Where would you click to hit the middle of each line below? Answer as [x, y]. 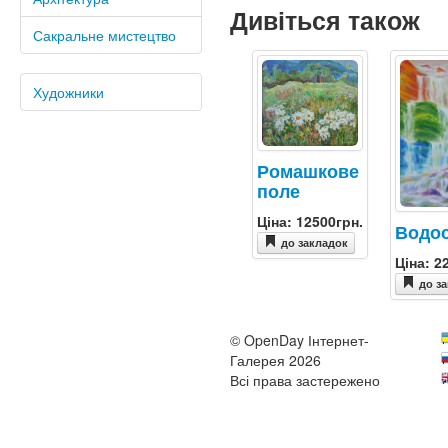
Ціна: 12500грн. [309, 220]
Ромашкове [307, 170]
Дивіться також [324, 20]
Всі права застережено [304, 380]
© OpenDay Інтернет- [299, 340]
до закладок [314, 243]
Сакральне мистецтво [104, 35]
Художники [68, 92]
